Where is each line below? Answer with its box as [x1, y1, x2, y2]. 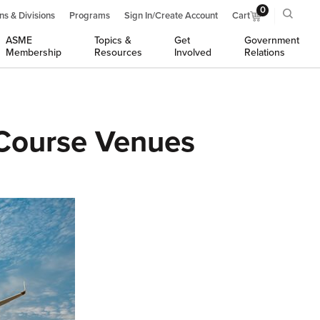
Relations [244, 46, 285, 59]
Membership [6, 46, 62, 59]
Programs [69, 10, 110, 21]
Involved [174, 46, 212, 59]
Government [244, 34, 299, 46]
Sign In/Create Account [124, 10, 218, 21]
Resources [94, 46, 142, 59]
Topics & [94, 34, 131, 46]
